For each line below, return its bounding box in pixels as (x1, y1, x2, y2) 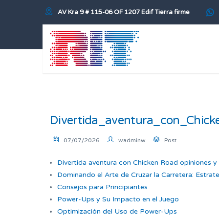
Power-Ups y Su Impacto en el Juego (57, 195, 179, 203)
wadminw (118, 137, 146, 144)
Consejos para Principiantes (57, 183, 148, 191)
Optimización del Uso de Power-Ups (57, 207, 177, 216)
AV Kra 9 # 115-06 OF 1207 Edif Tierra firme (58, 8, 190, 16)
